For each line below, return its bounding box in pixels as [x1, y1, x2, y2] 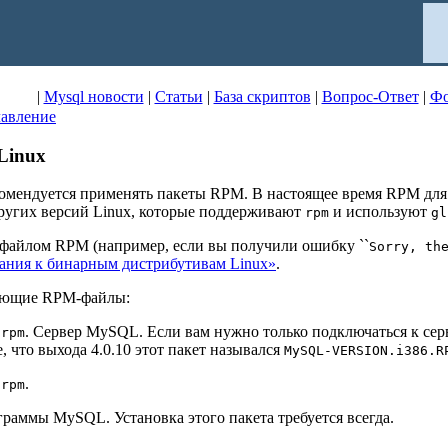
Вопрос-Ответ [321, 88, 419, 105]
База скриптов [213, 88, 311, 105]
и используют [329, 203, 431, 221]
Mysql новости [43, 88, 144, 105]
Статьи [154, 88, 203, 105]
